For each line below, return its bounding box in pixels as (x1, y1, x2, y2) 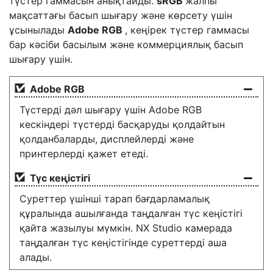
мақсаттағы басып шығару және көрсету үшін (9, 9, 232, 21)
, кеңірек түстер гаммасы (125, 24, 249, 36)
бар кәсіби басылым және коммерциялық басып (9, 38, 243, 51)
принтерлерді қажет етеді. (19, 147, 148, 160)
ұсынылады (9, 24, 68, 36)
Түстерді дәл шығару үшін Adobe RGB (19, 104, 202, 116)
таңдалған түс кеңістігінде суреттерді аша (19, 236, 227, 249)
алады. (19, 251, 52, 263)
